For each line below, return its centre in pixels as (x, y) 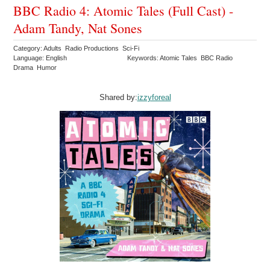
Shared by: (118, 98)
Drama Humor (36, 68)
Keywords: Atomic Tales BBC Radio (181, 58)
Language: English (40, 58)
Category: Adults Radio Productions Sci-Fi (77, 49)
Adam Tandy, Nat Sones (78, 28)
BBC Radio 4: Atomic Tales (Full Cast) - (124, 11)
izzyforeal (154, 98)
